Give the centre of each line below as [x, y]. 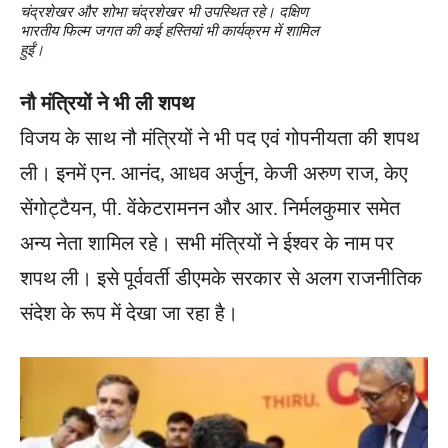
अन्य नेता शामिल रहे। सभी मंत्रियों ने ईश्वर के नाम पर [207, 242]
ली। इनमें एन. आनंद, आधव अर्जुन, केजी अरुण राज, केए [214, 172]
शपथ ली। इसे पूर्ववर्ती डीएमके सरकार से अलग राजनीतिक [221, 277]
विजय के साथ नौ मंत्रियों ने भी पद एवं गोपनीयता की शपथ [219, 137]
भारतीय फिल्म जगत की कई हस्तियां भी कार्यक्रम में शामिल [169, 30]
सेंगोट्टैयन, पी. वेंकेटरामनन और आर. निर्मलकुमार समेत [210, 207]
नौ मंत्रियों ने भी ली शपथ [107, 102]
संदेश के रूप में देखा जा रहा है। [129, 312]
